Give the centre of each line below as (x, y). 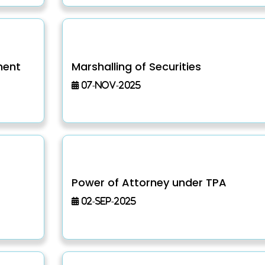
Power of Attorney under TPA (149, 183)
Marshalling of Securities (136, 66)
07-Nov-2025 (109, 85)
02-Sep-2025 (107, 201)
